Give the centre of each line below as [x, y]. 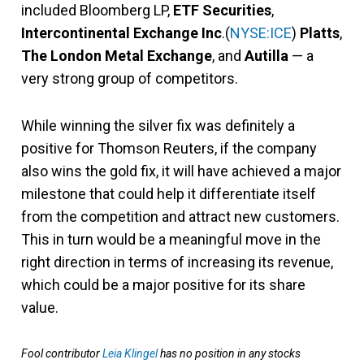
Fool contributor [62, 354]
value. [40, 308]
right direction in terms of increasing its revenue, [177, 262]
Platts [320, 33]
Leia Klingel [130, 354]
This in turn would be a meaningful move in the [171, 240]
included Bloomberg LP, [97, 11]
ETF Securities [222, 11]
